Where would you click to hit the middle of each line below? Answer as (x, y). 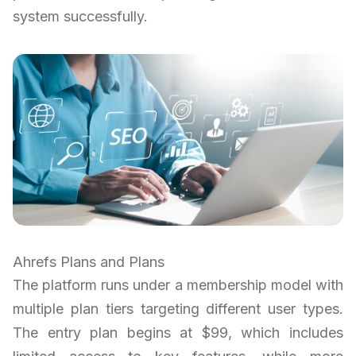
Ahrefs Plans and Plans (89, 262)
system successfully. (80, 16)
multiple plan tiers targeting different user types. (178, 309)
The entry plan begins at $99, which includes (178, 333)
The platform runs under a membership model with (178, 285)
